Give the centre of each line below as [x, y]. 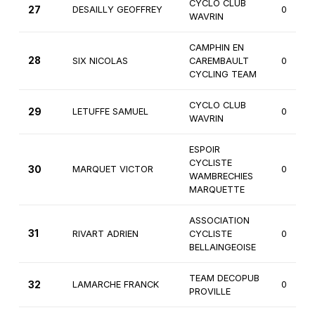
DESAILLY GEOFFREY [117, 10]
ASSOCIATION [219, 221]
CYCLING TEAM [223, 75]
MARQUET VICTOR [112, 169]
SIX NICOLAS [100, 61]
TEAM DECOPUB [224, 278]
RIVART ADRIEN [105, 234]
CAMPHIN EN [216, 48]
